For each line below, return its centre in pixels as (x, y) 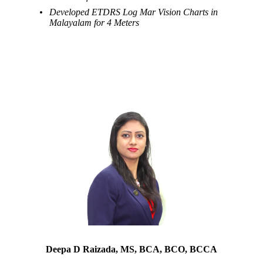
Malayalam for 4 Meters (95, 22)
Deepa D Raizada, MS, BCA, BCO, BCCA (131, 249)
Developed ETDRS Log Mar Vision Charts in (134, 12)
